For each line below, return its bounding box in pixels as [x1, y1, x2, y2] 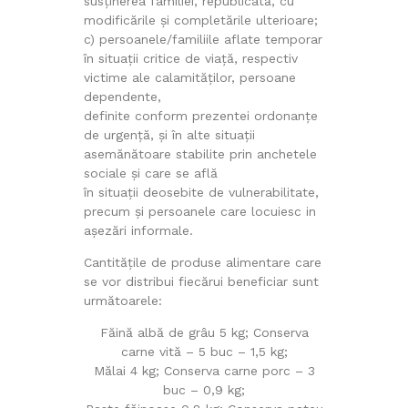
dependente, [83, 88, 161, 104]
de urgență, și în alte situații [83, 127, 255, 142]
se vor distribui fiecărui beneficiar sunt [83, 273, 319, 289]
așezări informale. [83, 222, 193, 238]
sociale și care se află [83, 165, 218, 180]
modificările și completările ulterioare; [83, 12, 318, 27]
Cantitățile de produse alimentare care [83, 254, 321, 270]
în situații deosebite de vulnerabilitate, [83, 184, 319, 199]
